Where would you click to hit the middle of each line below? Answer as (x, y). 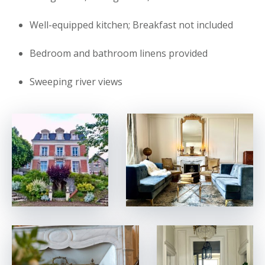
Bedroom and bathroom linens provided (119, 53)
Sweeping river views (76, 82)
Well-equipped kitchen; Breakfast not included (131, 25)
